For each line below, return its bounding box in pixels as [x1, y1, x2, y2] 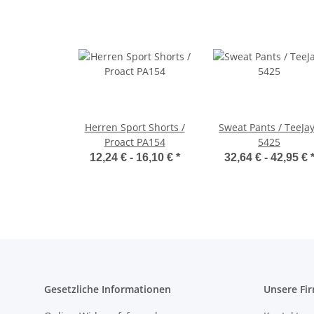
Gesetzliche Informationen [44, 282, 171, 296]
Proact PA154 [104, 135, 165, 149]
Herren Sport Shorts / [84, 120, 185, 134]
